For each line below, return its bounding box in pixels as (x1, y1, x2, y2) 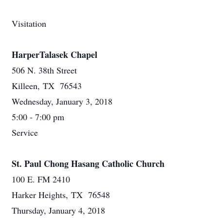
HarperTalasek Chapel (12, 48, 97, 61)
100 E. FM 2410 (12, 173, 70, 185)
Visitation (12, 18, 46, 29)
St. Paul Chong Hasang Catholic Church (12, 157, 164, 170)
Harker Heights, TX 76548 (12, 189, 110, 200)
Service (12, 127, 38, 138)
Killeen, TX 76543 (12, 80, 82, 91)
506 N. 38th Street (12, 64, 77, 76)
